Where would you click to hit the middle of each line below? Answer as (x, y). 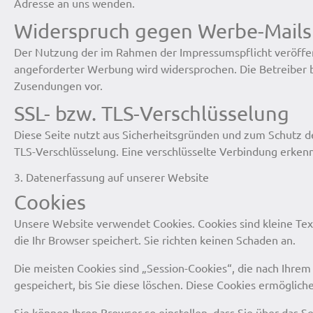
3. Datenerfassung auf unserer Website (111, 176)
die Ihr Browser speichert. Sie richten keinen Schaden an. (155, 239)
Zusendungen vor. (58, 85)
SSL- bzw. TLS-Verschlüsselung (152, 113)
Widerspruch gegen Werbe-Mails (163, 31)
